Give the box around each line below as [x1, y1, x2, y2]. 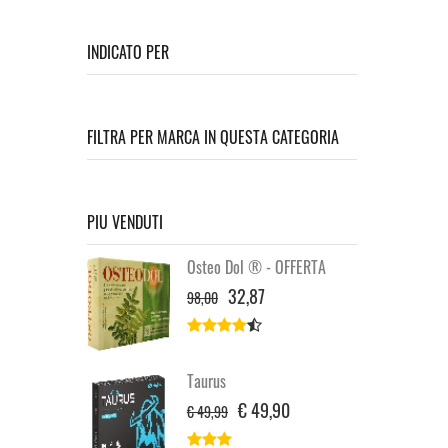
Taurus [187, 369, 226, 393]
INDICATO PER [87, 40, 169, 64]
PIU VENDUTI [87, 210, 163, 234]
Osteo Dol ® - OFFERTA [187, 255, 326, 279]
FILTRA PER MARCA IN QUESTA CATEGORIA [87, 125, 339, 149]
